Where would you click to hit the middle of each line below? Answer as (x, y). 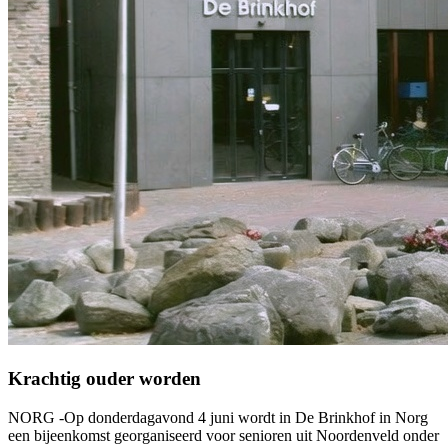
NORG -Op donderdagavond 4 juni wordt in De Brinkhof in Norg (218, 417)
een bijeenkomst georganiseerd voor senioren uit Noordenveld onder (223, 435)
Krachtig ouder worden (104, 378)
